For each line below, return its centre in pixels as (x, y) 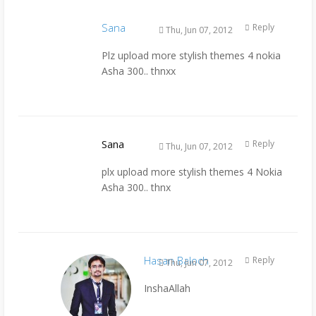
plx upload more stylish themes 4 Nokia (192, 172)
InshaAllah (167, 288)
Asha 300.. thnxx (139, 71)
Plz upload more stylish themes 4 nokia (191, 56)
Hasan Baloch (176, 261)
